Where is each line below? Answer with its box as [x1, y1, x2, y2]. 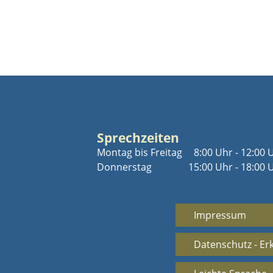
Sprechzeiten [97, 129, 180, 146]
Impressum [194, 208, 247, 222]
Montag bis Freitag [97, 146, 183, 159]
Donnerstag [97, 160, 152, 174]
